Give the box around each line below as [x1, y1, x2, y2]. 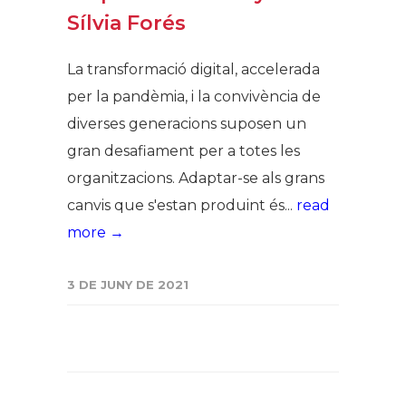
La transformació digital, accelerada [67, 60, 320, 78]
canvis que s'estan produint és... [67, 196, 296, 214]
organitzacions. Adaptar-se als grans [67, 169, 324, 187]
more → [67, 223, 124, 241]
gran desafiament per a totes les [67, 141, 300, 159]
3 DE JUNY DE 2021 [67, 276, 188, 292]
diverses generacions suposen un [67, 114, 306, 132]
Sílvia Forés [67, 10, 186, 35]
